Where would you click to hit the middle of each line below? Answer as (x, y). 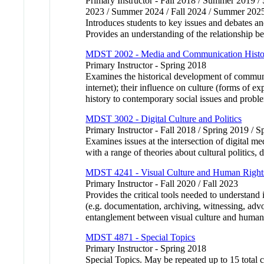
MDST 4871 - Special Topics (141, 237)
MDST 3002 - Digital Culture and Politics (164, 118)
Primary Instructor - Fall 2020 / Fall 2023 (162, 183)
